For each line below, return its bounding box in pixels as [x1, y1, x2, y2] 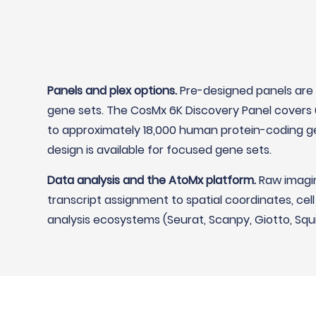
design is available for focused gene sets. [47, 142, 272, 158]
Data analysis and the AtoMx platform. [47, 172, 257, 188]
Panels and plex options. [47, 83, 178, 99]
